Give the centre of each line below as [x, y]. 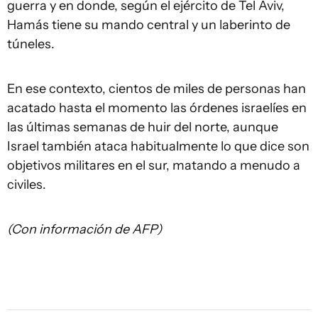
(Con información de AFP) [84, 229]
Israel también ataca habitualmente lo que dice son [158, 146]
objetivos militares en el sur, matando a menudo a [154, 165]
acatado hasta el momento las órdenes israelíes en [157, 108]
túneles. [31, 44]
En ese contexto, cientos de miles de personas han [157, 89]
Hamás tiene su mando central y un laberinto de [149, 25]
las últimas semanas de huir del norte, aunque [143, 127]
